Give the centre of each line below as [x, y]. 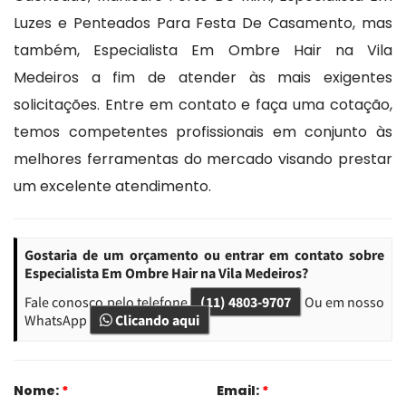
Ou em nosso [343, 301]
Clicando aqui [156, 319]
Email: [239, 390]
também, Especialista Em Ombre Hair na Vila [203, 50]
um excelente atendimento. [112, 186]
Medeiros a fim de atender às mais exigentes [203, 77]
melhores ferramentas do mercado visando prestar [203, 159]
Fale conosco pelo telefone [107, 301]
